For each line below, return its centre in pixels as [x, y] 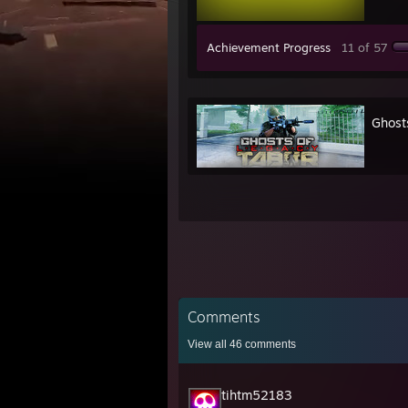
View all [209, 344]
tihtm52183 [257, 395]
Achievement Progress [269, 47]
